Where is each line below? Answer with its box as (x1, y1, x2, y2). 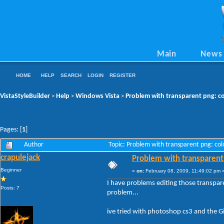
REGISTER (109, 72, 135, 78)
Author (24, 141, 43, 148)
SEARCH (60, 72, 81, 78)
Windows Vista (75, 92, 119, 99)
